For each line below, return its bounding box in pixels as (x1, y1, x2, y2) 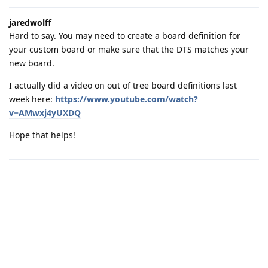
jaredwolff (9, 16, 51, 28)
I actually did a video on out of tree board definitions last (9, 79, 237, 91)
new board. (9, 57, 54, 69)
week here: (9, 93, 55, 105)
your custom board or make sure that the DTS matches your (9, 43, 249, 55)
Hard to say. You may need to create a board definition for (9, 29, 240, 41)
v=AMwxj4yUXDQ (9, 106, 81, 118)
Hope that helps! (9, 129, 75, 141)
